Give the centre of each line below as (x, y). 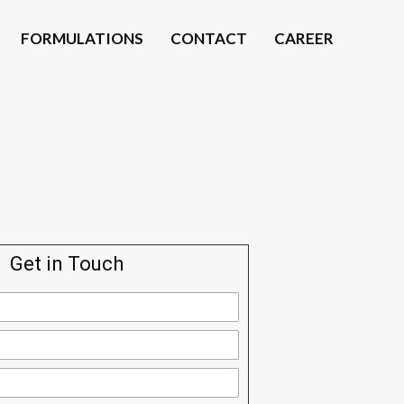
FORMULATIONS (82, 38)
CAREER (303, 38)
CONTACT (208, 38)
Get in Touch (67, 264)
